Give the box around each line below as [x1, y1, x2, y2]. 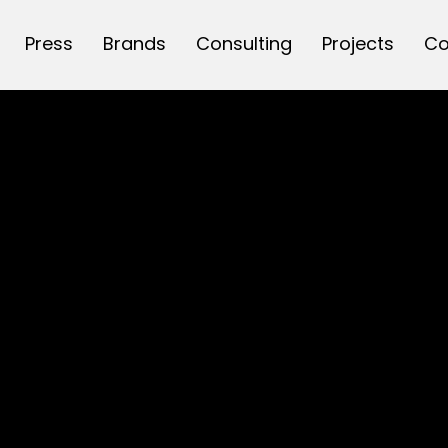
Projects [321, 31, 394, 56]
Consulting [195, 31, 292, 56]
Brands [102, 31, 166, 56]
